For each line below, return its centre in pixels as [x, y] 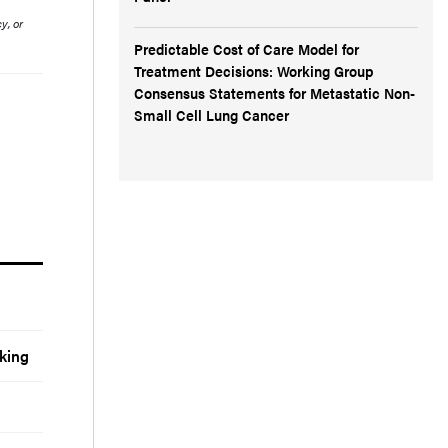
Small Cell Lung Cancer [211, 114]
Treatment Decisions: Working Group [253, 70]
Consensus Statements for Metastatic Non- [274, 92]
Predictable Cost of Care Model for [246, 48]
